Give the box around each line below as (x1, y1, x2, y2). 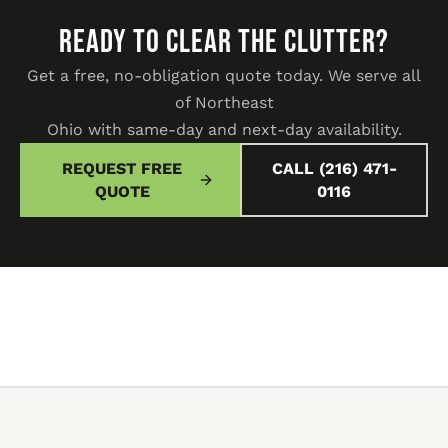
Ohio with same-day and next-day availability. (46, 119, 402, 139)
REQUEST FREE (62, 158, 183, 178)
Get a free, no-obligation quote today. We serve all (27, 65, 421, 85)
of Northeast (174, 92, 274, 112)
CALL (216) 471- (271, 158, 397, 178)
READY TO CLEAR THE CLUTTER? (59, 22, 389, 62)
